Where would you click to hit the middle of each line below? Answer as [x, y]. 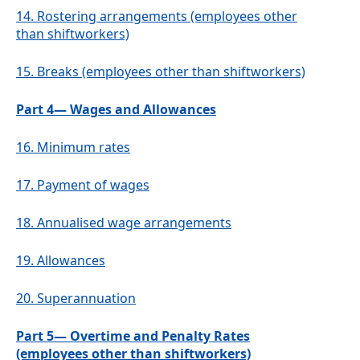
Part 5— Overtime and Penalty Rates [133, 336]
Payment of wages [93, 185]
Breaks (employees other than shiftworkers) [171, 72]
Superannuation [86, 299]
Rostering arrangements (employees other [167, 16]
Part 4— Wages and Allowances [116, 110]
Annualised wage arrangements [134, 223]
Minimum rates [84, 147]
